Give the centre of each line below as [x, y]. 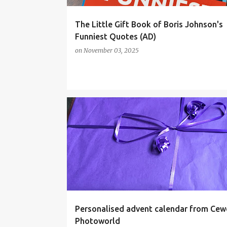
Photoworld [97, 221]
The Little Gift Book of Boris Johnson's [149, 24]
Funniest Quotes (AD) [115, 36]
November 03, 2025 [111, 50]
